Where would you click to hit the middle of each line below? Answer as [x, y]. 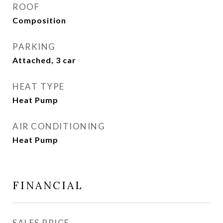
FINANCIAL [48, 185]
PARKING [34, 47]
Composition [39, 20]
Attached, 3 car [44, 60]
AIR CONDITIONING [59, 126]
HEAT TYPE [39, 86]
